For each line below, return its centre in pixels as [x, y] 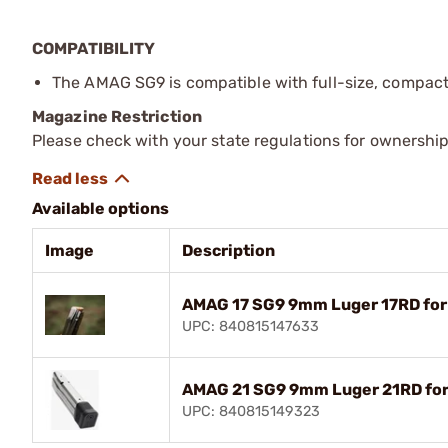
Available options [100, 208]
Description [228, 250]
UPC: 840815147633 [250, 326]
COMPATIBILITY [94, 48]
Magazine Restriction [117, 116]
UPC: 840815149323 [251, 411]
